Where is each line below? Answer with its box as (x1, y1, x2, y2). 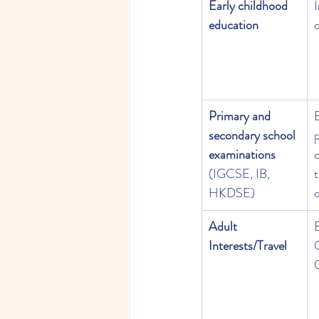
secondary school (209, 126, 298, 145)
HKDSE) (209, 184, 255, 203)
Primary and (209, 107, 273, 126)
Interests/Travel (209, 236, 287, 256)
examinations (209, 145, 276, 164)
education (209, 16, 258, 35)
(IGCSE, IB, (209, 164, 273, 184)
